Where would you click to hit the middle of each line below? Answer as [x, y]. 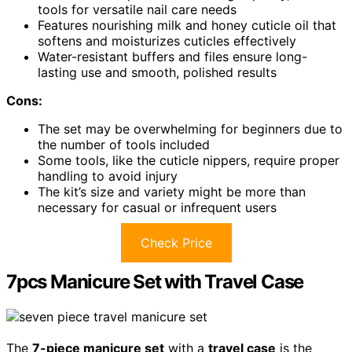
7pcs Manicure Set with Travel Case [155, 282]
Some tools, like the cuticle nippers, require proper [189, 161]
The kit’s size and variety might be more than [172, 192]
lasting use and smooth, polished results [157, 73]
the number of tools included [124, 145]
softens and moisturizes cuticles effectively [167, 41]
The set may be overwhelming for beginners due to [190, 129]
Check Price [176, 243]
